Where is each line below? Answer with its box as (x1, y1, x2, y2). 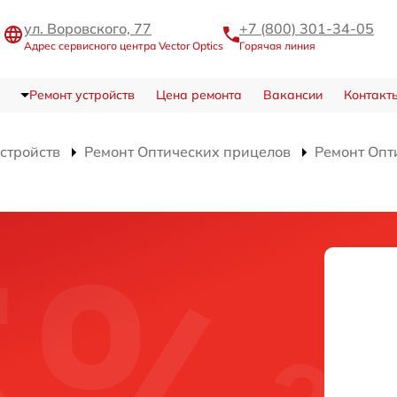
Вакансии (262, 87, 323, 104)
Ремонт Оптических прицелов (84, 143, 291, 161)
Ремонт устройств (28, 87, 135, 104)
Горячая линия (239, 38, 315, 52)
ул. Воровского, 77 (24, 19, 152, 37)
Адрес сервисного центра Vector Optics (24, 38, 223, 52)
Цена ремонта (155, 87, 242, 104)
